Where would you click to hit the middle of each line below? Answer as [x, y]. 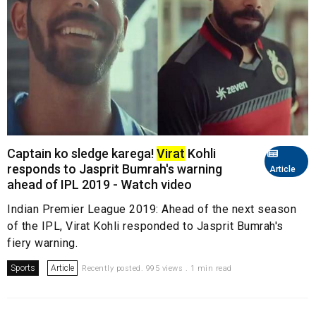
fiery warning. [42, 243]
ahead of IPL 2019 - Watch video [99, 185]
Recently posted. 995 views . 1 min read [157, 269]
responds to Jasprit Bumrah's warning [115, 169]
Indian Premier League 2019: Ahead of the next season [152, 209]
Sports [23, 268]
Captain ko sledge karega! [82, 154]
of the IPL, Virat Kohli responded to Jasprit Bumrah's [145, 226]
